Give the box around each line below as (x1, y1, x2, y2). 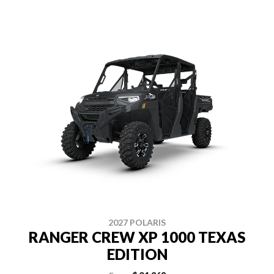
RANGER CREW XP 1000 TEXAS (29, 228, 245, 246)
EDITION (106, 245, 168, 263)
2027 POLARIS (108, 217, 166, 228)
